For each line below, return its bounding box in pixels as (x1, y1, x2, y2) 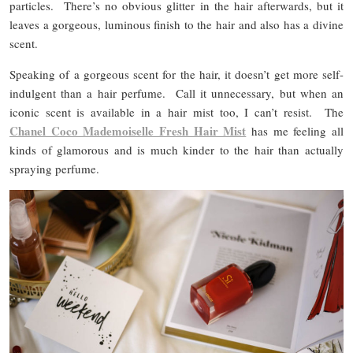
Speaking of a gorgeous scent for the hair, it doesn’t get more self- (9, 66, 344, 83)
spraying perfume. (9, 161, 99, 177)
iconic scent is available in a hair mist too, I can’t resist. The (9, 104, 344, 121)
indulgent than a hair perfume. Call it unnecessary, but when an (9, 85, 344, 102)
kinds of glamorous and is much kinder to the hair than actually (9, 142, 344, 158)
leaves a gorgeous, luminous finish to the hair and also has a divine (9, 17, 344, 33)
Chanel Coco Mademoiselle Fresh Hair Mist (9, 122, 247, 140)
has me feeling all (246, 123, 344, 139)
